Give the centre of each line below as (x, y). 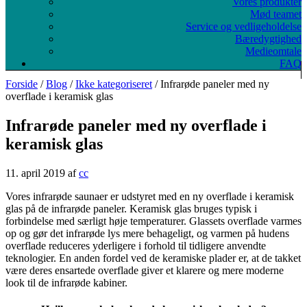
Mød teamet (276, 14)
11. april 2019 (35, 173)
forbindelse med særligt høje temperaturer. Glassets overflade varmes (153, 221)
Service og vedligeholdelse (244, 26)
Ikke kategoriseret (114, 84)
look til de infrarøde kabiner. (66, 282)
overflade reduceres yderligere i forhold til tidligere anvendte (136, 245)
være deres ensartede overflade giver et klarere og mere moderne (145, 270)
